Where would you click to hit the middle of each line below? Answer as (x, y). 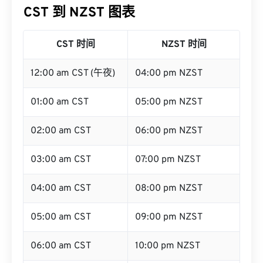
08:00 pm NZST (169, 188)
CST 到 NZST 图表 (79, 13)
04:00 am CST (61, 188)
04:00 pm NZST (169, 73)
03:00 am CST (61, 160)
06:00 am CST (61, 246)
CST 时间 (75, 45)
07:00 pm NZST (168, 160)
